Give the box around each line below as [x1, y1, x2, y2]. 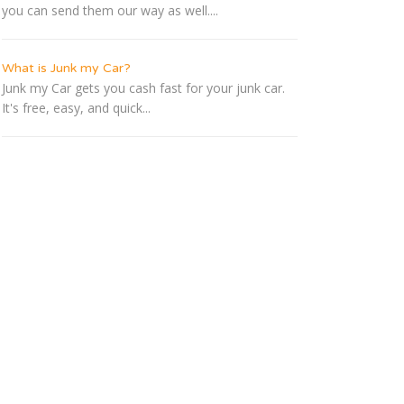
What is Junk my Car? [2, 60, 131, 77]
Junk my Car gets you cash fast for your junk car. [2, 79, 285, 97]
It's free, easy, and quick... [2, 99, 151, 117]
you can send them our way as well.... [2, 2, 218, 20]
